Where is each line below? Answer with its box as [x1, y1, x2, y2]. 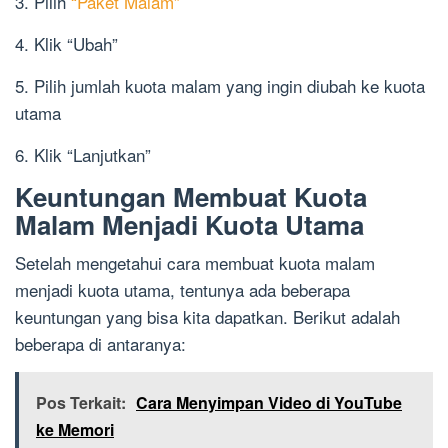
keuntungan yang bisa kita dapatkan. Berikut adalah [15, 304, 400, 330]
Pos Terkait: [36, 391, 126, 415]
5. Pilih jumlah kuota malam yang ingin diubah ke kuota [15, 73, 425, 99]
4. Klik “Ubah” [15, 31, 118, 57]
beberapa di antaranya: [15, 331, 186, 357]
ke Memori [36, 418, 114, 442]
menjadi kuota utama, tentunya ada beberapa [15, 277, 350, 303]
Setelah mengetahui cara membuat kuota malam [15, 250, 375, 276]
